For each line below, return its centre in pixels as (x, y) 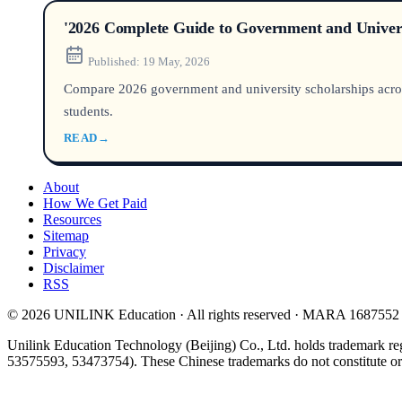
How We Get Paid (95, 203)
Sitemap (66, 235)
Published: (114, 61)
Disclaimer (74, 267)
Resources (72, 219)
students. (88, 110)
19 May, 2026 (176, 61)
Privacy (65, 251)
